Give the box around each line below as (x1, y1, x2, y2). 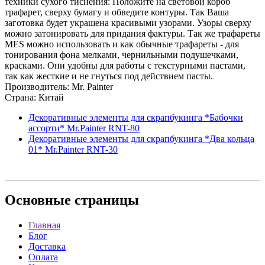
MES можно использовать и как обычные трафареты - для (5, 38, 239, 49)
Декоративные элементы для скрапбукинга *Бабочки (28, 112, 243, 122)
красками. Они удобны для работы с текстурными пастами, (5, 60, 245, 70)
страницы (71, 192, 139, 208)
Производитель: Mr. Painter (5, 81, 113, 92)
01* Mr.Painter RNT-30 (28, 144, 118, 154)
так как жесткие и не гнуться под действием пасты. (5, 70, 213, 81)
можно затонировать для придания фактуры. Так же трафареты (5, 28, 260, 38)
